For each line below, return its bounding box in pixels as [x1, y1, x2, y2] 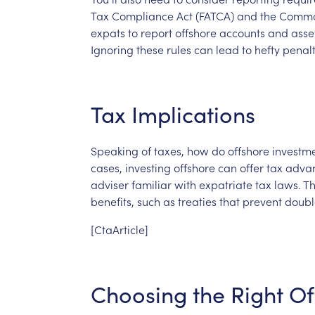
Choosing [90, 278, 187, 309]
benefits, [90, 193, 134, 209]
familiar [131, 176, 172, 192]
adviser [90, 176, 129, 192]
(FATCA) [195, 7, 234, 23]
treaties [177, 193, 217, 209]
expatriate [198, 176, 252, 192]
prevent [242, 193, 282, 209]
